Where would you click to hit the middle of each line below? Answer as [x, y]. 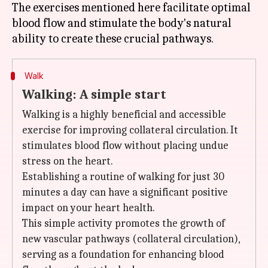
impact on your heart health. [89, 208]
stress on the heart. [68, 161]
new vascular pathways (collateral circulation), [131, 239]
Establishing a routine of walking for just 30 [123, 177]
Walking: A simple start [94, 95]
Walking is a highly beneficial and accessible [124, 115]
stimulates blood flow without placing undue [125, 146]
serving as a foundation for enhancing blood [123, 255]
